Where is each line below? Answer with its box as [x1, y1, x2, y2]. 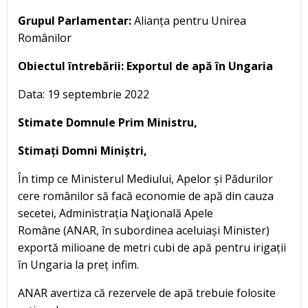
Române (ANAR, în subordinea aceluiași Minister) [18, 223, 269, 239]
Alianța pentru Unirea [131, 13, 246, 29]
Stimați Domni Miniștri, [18, 143, 147, 159]
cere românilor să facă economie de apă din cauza [18, 188, 274, 204]
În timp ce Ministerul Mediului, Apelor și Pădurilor [18, 171, 273, 187]
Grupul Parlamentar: [18, 13, 131, 29]
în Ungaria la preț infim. [18, 257, 139, 273]
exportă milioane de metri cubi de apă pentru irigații [18, 240, 286, 256]
